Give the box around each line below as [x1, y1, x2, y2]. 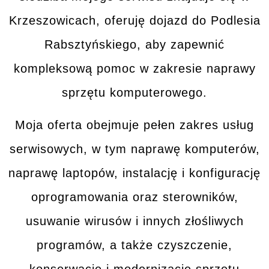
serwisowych [9, 142, 83, 156]
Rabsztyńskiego [44, 38, 137, 51]
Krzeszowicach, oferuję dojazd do [8, 14, 211, 27]
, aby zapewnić [137, 38, 225, 51]
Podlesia [210, 14, 261, 27]
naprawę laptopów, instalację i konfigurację [8, 166, 261, 180]
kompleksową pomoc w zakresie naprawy [13, 62, 256, 75]
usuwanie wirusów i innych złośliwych [25, 214, 244, 228]
